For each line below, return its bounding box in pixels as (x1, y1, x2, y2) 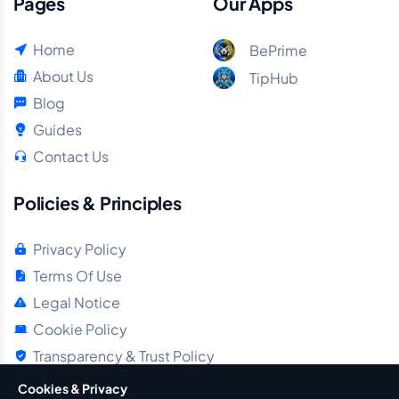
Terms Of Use (33, 266, 122, 286)
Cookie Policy (33, 320, 127, 339)
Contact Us (33, 147, 109, 167)
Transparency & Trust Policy (33, 346, 215, 366)
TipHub (249, 68, 298, 87)
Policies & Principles (13, 191, 182, 215)
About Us (33, 67, 94, 86)
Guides (33, 120, 82, 140)
